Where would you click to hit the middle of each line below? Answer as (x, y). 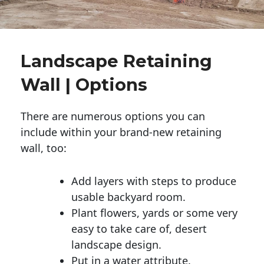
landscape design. (116, 244)
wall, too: (44, 148)
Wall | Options (84, 84)
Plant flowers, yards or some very (154, 212)
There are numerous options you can (113, 116)
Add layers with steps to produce (154, 181)
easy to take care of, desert (139, 228)
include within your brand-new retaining (121, 132)
